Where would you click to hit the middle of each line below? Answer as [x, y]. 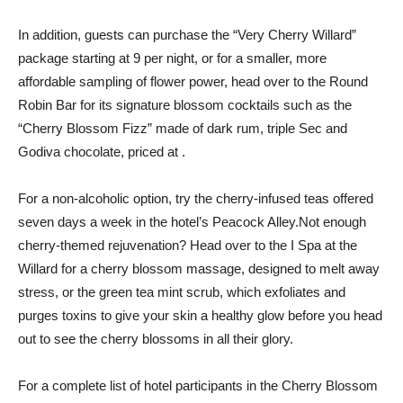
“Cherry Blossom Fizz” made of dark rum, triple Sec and [183, 128]
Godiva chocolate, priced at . [102, 152]
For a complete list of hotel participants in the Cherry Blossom [198, 385]
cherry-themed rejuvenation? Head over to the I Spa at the [188, 245]
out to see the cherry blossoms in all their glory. [156, 339]
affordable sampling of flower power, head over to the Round [193, 81]
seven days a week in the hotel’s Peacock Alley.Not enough [192, 222]
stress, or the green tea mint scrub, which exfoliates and [182, 292]
